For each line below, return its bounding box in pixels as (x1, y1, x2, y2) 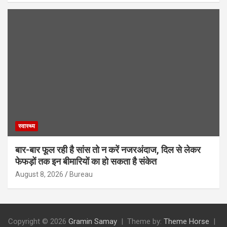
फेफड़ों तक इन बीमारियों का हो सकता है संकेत (15, 156, 157, 167)
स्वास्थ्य (18, 122, 35, 130)
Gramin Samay (68, 216, 117, 226)
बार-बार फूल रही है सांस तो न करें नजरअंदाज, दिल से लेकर (15, 144, 201, 155)
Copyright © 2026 (8, 216, 68, 226)
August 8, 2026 (15, 170, 63, 178)
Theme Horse (163, 216, 209, 226)
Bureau (69, 170, 93, 178)
